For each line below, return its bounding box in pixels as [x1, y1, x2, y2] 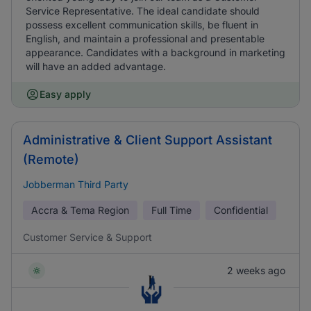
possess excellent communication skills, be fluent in [26, 19, 258, 31]
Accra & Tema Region [31, 204, 129, 216]
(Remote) [23, 152, 79, 167]
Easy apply [40, 88, 91, 100]
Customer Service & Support [23, 231, 152, 243]
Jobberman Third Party [23, 178, 128, 190]
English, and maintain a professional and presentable [26, 33, 264, 44]
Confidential [214, 204, 268, 216]
